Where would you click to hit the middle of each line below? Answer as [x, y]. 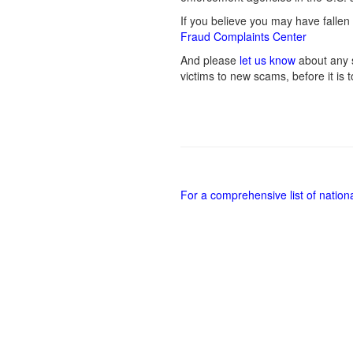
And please [210, 60]
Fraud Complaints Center [243, 36]
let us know [268, 60]
